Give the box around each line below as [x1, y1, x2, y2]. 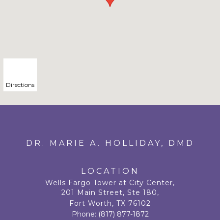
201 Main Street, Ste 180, [61, 188, 159, 197]
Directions [6, 81, 34, 88]
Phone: [71, 210, 98, 219]
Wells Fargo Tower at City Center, [45, 178, 175, 187]
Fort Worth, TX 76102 [69, 199, 151, 208]
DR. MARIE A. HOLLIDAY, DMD [26, 138, 194, 148]
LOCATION [81, 166, 139, 176]
